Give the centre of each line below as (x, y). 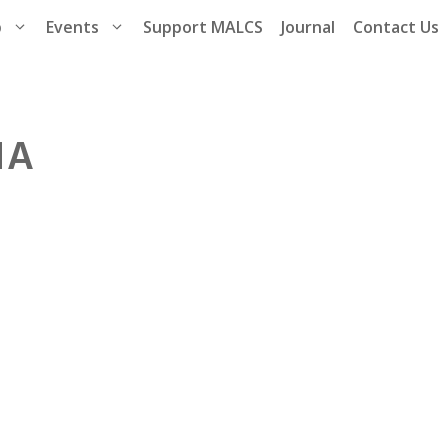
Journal (308, 27)
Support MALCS (203, 27)
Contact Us (396, 27)
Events (72, 27)
